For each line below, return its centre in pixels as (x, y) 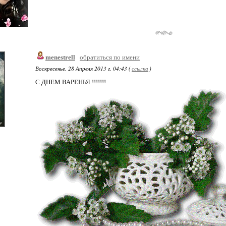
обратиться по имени (110, 57)
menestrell (60, 57)
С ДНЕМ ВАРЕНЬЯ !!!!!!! (71, 82)
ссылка (140, 68)
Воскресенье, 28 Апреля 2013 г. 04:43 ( (83, 68)
